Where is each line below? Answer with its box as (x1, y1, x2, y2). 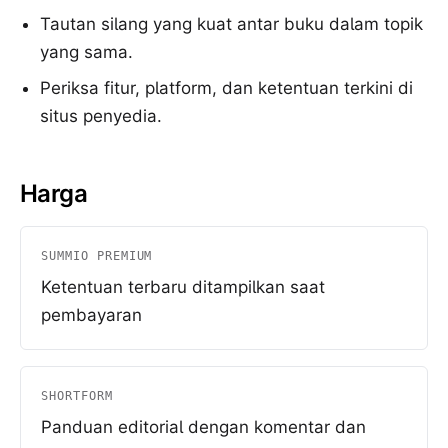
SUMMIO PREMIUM (41, 249, 153, 263)
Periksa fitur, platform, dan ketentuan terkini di (40, 78, 413, 98)
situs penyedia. (40, 106, 162, 126)
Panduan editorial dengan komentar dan (41, 417, 366, 437)
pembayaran (41, 305, 142, 325)
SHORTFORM (41, 389, 113, 403)
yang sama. (40, 42, 133, 62)
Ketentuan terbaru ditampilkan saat (41, 277, 325, 297)
